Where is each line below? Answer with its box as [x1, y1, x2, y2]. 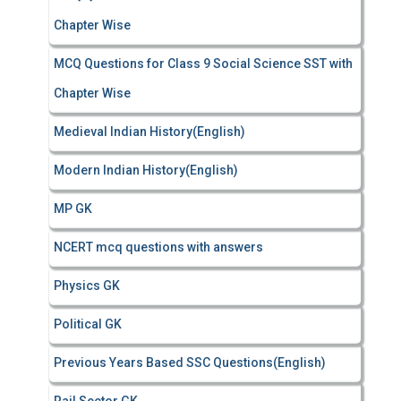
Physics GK [54, 278, 120, 293]
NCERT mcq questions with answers [54, 240, 263, 254]
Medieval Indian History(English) [54, 124, 245, 139]
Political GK [54, 317, 122, 331]
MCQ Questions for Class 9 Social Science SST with [54, 56, 353, 71]
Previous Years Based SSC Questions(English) [54, 355, 326, 370]
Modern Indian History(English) [54, 163, 238, 177]
